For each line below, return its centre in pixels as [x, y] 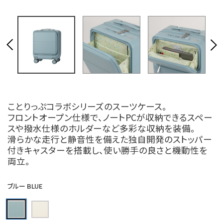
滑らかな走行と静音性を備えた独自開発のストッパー [110, 139]
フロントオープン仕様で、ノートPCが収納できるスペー [110, 117]
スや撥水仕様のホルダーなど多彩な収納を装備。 [101, 128]
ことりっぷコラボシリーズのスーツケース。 [87, 106]
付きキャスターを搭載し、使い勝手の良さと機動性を [108, 150]
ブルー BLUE [25, 186]
